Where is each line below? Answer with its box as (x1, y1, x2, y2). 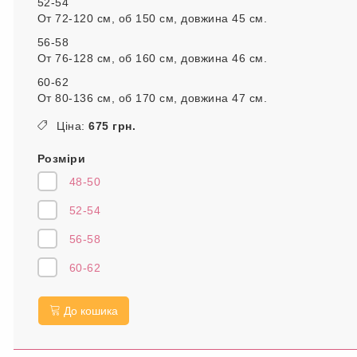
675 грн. (88, 120, 135, 132)
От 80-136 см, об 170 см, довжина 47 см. (37, 92, 267, 104)
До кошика (61, 304, 118, 317)
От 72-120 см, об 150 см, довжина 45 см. (37, 12, 267, 25)
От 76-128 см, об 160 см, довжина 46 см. (37, 52, 267, 65)
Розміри (37, 152, 85, 165)
